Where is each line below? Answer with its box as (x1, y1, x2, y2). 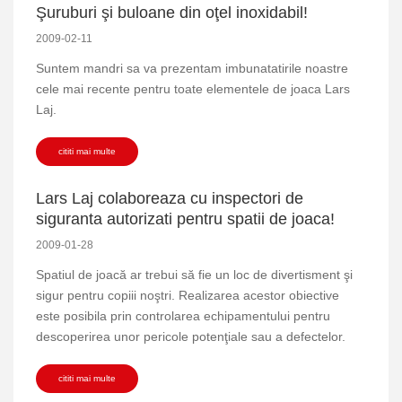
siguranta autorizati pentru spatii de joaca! (36, 209, 335, 228)
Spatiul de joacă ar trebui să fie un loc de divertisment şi (36, 267, 353, 282)
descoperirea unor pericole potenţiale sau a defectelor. (36, 328, 345, 344)
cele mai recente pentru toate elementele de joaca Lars (36, 81, 350, 96)
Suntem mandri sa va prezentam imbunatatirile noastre (36, 60, 348, 75)
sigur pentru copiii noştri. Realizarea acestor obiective (36, 287, 339, 302)
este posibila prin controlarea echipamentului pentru (36, 308, 330, 323)
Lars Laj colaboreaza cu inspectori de (36, 188, 303, 207)
